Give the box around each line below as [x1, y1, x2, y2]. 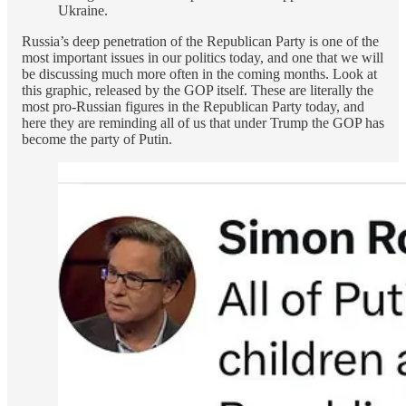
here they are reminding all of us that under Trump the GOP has [22, 114, 384, 130]
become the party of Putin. [22, 130, 172, 147]
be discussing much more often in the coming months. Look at [22, 65, 377, 82]
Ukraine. [58, 2, 108, 18]
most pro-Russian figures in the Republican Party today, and [22, 98, 364, 114]
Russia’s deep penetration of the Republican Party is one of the [22, 33, 379, 49]
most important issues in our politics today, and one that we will [22, 49, 383, 65]
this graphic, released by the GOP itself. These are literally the [22, 82, 373, 98]
